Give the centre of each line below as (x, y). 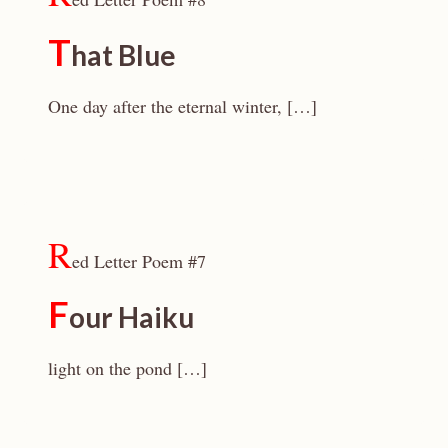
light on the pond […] (127, 368)
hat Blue (123, 55)
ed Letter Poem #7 (139, 261)
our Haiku (131, 317)
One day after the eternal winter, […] (182, 106)
